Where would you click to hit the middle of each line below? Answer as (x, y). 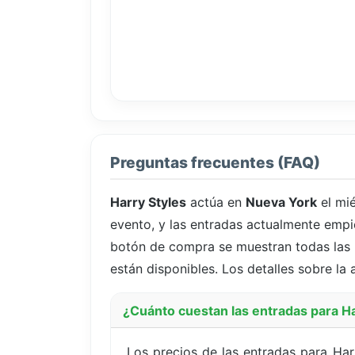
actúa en (216, 202)
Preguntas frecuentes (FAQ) (215, 163)
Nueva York (281, 202)
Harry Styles (148, 202)
